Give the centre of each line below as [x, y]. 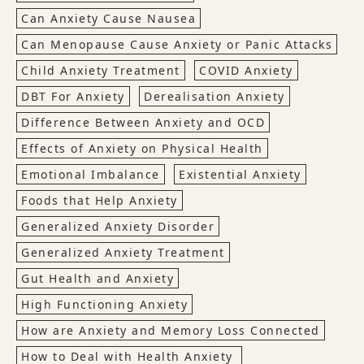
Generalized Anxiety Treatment [123, 252]
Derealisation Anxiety [214, 96]
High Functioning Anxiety [104, 304]
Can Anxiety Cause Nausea [108, 18]
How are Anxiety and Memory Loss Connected [171, 330]
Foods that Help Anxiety [100, 200]
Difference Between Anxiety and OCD [143, 122]
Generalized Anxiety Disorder [118, 226]
